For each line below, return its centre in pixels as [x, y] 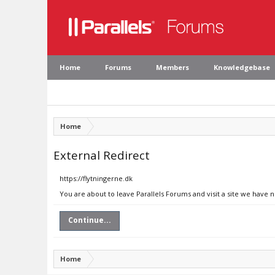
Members [172, 67]
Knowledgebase [242, 67]
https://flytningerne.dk [96, 178]
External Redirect [102, 155]
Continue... [90, 220]
